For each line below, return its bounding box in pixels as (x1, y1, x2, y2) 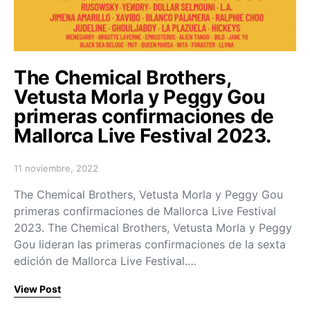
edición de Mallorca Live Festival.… (14, 253, 197, 268)
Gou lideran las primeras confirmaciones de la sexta (14, 237, 286, 251)
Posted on (13, 167, 57, 179)
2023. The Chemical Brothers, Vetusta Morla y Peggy (14, 220, 292, 235)
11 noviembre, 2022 (14, 162, 98, 174)
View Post (14, 282, 61, 295)
